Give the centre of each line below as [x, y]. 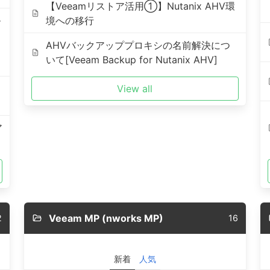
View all [135, 89]
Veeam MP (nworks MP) [106, 218]
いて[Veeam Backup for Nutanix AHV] [132, 60]
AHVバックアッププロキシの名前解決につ [138, 45]
